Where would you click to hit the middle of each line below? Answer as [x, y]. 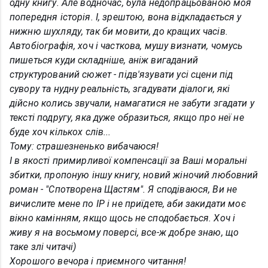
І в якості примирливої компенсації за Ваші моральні [129, 161]
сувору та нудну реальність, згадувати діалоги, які [120, 89]
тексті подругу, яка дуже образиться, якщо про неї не [127, 118]
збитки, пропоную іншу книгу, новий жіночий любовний [134, 175]
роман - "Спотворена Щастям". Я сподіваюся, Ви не [124, 189]
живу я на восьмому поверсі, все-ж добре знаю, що [124, 232]
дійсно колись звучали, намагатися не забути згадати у [132, 103]
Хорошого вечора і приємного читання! [98, 261]
